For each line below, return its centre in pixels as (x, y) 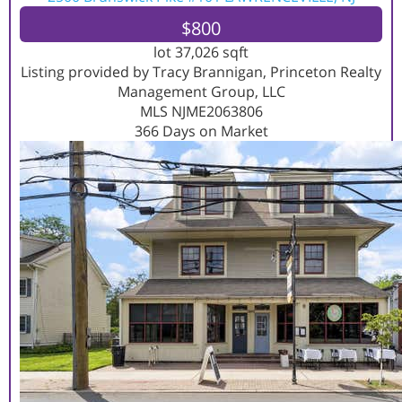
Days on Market (213, 131)
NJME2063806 (217, 111)
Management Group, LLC (201, 92)
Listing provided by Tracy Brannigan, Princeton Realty (201, 72)
